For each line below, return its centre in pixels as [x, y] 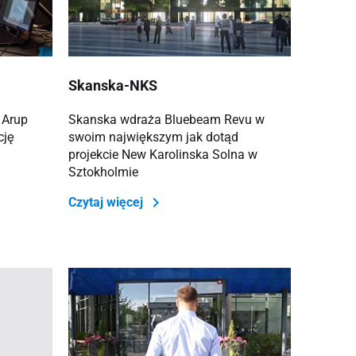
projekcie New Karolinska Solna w [163, 154]
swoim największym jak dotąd [153, 137]
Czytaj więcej [107, 202]
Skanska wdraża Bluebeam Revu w [166, 119]
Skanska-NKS [114, 85]
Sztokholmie [103, 172]
